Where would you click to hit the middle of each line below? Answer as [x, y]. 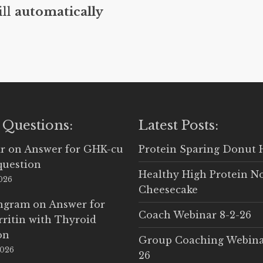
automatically [59, 12]
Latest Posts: [178, 125]
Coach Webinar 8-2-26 [195, 215]
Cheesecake [168, 190]
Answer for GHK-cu [74, 149]
